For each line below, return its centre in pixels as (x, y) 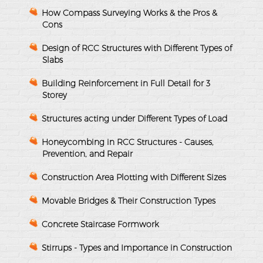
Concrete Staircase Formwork (100, 224)
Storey (55, 95)
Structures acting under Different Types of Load (134, 118)
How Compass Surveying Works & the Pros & (129, 13)
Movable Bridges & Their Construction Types (129, 200)
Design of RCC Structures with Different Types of (137, 48)
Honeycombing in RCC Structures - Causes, (128, 142)
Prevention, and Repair (87, 154)
